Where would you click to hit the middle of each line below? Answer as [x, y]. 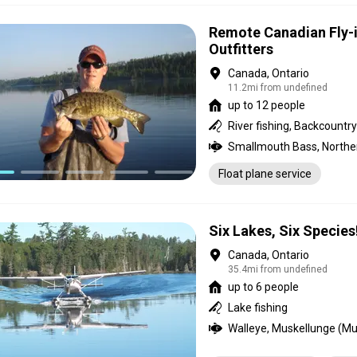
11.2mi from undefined [278, 88]
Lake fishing [258, 308]
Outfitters [241, 49]
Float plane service [265, 174]
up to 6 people [263, 287]
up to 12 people [267, 105]
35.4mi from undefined [278, 269]
